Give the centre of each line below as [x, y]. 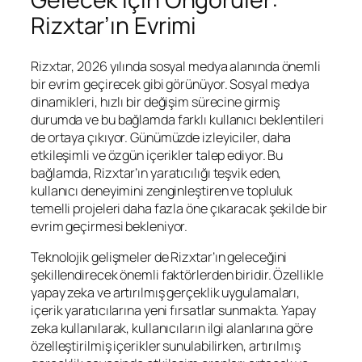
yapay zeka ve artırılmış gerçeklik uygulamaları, [166, 293]
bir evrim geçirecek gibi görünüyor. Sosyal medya [170, 84]
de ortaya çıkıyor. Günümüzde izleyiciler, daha [161, 138]
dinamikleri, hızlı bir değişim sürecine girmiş [156, 102]
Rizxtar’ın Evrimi [114, 25]
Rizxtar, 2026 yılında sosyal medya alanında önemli [176, 67]
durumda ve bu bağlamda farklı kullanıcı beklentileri [177, 120]
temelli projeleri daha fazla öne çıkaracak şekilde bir [179, 209]
